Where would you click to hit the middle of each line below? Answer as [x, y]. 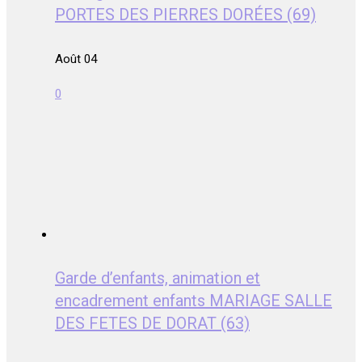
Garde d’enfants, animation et [158, 278]
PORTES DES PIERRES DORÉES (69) [185, 15]
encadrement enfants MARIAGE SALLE [194, 301]
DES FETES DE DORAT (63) [152, 324]
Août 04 [76, 59]
